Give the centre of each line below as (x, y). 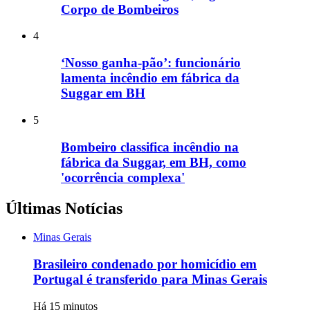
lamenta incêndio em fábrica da (150, 78)
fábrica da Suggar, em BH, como (154, 162)
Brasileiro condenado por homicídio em (145, 264)
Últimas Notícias (64, 208)
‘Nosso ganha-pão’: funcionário (151, 63)
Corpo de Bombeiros (120, 9)
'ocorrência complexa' (123, 177)
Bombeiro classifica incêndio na (150, 147)
